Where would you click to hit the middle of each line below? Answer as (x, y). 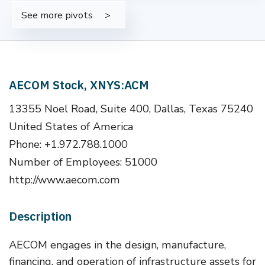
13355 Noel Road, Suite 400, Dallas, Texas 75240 (131, 109)
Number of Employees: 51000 (83, 162)
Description (40, 216)
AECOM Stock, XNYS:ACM (79, 85)
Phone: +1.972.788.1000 (68, 144)
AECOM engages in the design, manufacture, (117, 245)
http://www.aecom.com (64, 180)
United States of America (71, 126)
